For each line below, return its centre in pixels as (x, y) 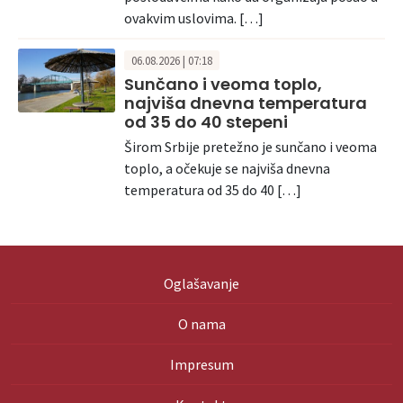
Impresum (201, 364)
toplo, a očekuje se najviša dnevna (227, 168)
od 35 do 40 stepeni (206, 121)
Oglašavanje (201, 283)
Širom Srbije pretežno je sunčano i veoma (251, 146)
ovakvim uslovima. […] (194, 18)
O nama (201, 323)
